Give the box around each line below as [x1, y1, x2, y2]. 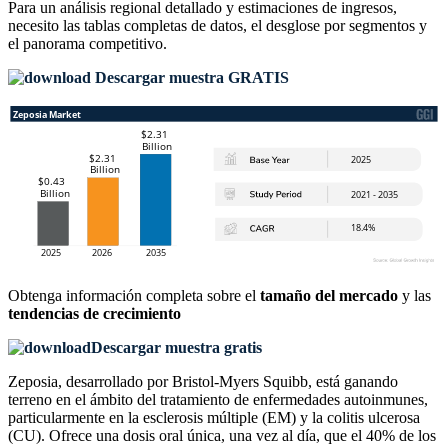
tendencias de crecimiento [8, 305, 181, 323]
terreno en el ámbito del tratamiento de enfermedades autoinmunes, [8, 391, 428, 409]
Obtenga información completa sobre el [8, 287, 260, 305]
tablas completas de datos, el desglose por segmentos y [84, 17, 427, 35]
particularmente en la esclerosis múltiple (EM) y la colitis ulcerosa [8, 409, 420, 427]
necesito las [8, 17, 84, 35]
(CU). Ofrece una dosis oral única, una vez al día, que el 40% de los [8, 427, 436, 445]
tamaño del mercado [260, 287, 398, 305]
